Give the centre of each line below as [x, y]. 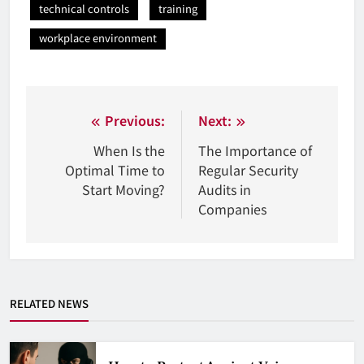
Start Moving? [123, 189]
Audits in [225, 189]
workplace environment [98, 37]
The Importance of [255, 150]
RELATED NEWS [49, 303]
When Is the [129, 150]
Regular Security [248, 169]
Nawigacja [91, 123]
